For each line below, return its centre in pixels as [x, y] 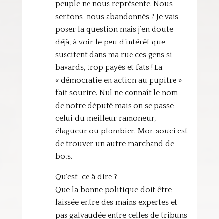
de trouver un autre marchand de [114, 144]
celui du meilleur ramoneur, [105, 118]
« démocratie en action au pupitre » [118, 80]
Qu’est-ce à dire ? [86, 177]
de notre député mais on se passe [114, 106]
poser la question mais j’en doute [114, 29]
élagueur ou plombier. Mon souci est [121, 131]
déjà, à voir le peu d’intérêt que [110, 42]
